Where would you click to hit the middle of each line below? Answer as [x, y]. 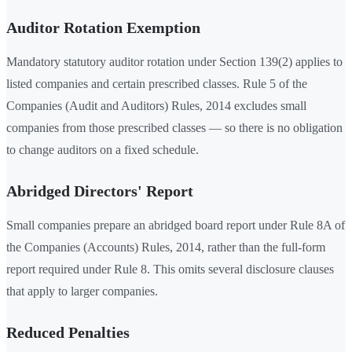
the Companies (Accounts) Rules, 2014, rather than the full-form [166, 247]
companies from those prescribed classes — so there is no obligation [174, 128]
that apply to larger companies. [82, 291]
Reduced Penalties [68, 333]
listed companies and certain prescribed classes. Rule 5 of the [157, 84]
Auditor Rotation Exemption [103, 28]
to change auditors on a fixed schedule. [103, 150]
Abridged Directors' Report [100, 191]
